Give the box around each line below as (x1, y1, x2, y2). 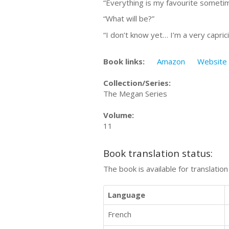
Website (197, 56, 227, 66)
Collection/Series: (103, 78, 171, 88)
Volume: (103, 110, 134, 120)
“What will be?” (103, 13, 154, 24)
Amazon (157, 56, 185, 66)
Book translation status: (103, 146, 213, 159)
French (108, 209, 131, 219)
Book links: (103, 56, 145, 66)
